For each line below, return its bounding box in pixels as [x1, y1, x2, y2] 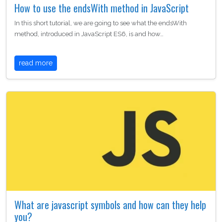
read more [19, 58, 53, 67]
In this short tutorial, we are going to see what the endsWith [14, 19, 187, 27]
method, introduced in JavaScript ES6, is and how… [14, 30, 164, 38]
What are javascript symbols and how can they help [14, 197, 206, 212]
